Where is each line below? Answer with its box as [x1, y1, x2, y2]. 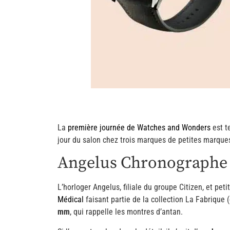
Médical [57, 195, 84, 205]
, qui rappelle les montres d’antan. [70, 207, 183, 217]
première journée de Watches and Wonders [68, 122, 210, 132]
